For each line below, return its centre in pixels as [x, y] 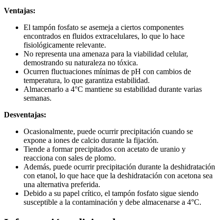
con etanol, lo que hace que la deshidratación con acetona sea [118, 175]
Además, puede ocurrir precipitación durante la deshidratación [119, 166]
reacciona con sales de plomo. [70, 158]
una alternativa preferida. [62, 184]
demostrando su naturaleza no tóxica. [81, 62]
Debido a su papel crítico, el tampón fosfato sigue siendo [111, 193]
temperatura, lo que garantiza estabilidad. [87, 80]
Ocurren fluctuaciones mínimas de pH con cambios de [107, 71]
